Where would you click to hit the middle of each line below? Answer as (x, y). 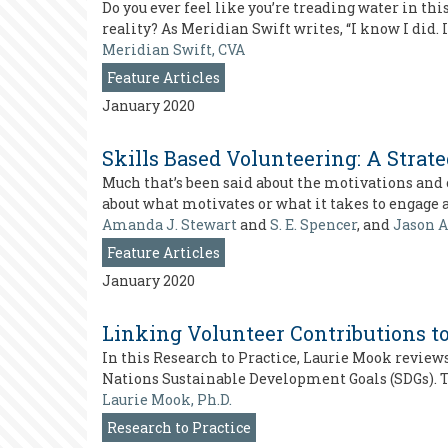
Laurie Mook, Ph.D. (167, 399)
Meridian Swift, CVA (173, 49)
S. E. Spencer (313, 224)
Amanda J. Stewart (169, 224)
